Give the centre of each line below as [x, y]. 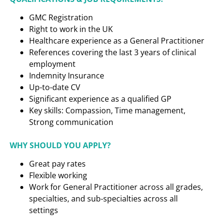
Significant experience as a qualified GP [100, 99]
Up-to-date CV [55, 87]
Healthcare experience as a [78, 40]
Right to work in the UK [71, 29]
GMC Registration [61, 17]
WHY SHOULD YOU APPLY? [60, 145]
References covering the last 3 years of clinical [113, 52]
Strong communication [71, 122]
